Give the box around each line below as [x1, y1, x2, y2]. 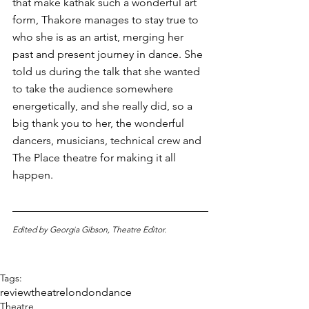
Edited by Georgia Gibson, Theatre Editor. [12, 224, 168, 235]
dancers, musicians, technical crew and [12, 134, 204, 148]
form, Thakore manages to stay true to [12, 13, 201, 27]
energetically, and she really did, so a [12, 99, 195, 113]
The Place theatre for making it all [12, 151, 179, 165]
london [66, 286, 101, 299]
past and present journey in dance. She [12, 48, 206, 61]
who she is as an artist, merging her [12, 30, 186, 44]
